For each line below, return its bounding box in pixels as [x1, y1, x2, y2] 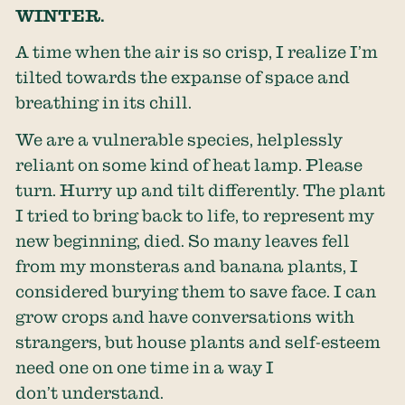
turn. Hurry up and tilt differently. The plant [15, 180, 386, 199]
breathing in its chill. [15, 93, 196, 112]
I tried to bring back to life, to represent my [15, 205, 375, 224]
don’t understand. [15, 382, 168, 401]
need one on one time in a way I [15, 357, 275, 376]
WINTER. [15, 5, 106, 24]
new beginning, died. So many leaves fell [15, 231, 351, 250]
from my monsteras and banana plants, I [15, 256, 359, 275]
